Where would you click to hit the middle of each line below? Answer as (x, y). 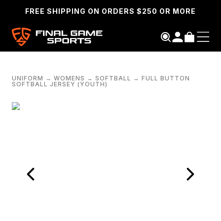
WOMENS (69, 78)
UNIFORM (28, 78)
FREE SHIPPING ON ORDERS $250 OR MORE (110, 11)
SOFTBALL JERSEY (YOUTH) (60, 84)
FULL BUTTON (166, 78)
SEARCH (94, 105)
